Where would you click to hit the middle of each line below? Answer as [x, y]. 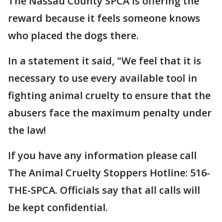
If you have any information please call [102, 155]
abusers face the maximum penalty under [110, 113]
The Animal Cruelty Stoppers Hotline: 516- [109, 173]
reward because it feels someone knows [104, 18]
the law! [27, 130]
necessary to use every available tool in [103, 78]
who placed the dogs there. [73, 35]
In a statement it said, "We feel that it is [105, 61]
